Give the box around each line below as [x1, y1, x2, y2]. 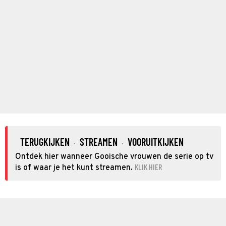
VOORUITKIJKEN [128, 135, 184, 148]
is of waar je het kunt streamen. [15, 162, 133, 173]
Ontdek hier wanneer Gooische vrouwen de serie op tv [15, 151, 213, 162]
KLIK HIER [135, 161, 162, 172]
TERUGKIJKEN [20, 135, 70, 148]
